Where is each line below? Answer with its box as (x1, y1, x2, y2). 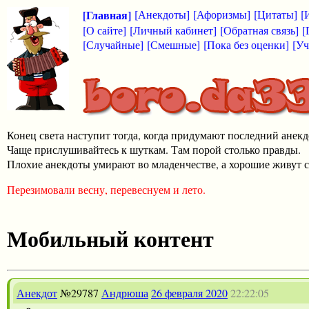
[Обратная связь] (220, 23, 299, 37)
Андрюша (101, 285, 148, 300)
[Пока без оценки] (203, 37, 289, 52)
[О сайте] (83, 23, 126, 37)
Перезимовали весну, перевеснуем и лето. (7, 182, 206, 197)
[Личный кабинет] (130, 23, 217, 37)
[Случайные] (83, 37, 143, 52)
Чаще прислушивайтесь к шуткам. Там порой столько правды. (7, 142, 301, 157)
